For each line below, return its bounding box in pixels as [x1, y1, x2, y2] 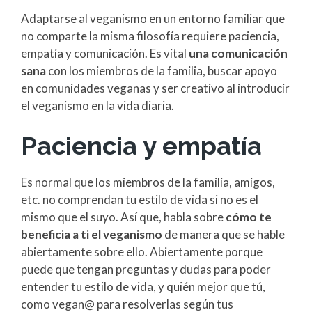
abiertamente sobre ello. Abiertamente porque [21, 244, 263, 260]
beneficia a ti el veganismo [21, 227, 162, 242]
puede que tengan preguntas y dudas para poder [21, 262, 271, 277]
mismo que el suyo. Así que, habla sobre [21, 210, 226, 225]
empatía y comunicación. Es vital [21, 46, 189, 61]
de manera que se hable [162, 227, 285, 242]
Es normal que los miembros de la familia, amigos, [21, 175, 275, 190]
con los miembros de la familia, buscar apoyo [46, 63, 277, 79]
